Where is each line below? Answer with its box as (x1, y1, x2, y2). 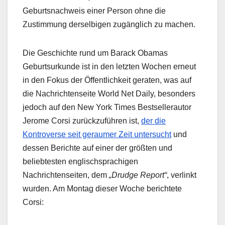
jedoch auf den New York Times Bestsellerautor (23, 103, 191, 112)
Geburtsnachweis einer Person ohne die (23, 7, 166, 16)
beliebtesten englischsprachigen (23, 157, 138, 166)
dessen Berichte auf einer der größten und (23, 144, 172, 153)
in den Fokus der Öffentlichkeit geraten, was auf (23, 76, 191, 85)
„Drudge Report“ (109, 171, 167, 180)
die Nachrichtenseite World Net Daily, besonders (23, 89, 195, 98)
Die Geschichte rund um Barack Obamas (23, 49, 168, 58)
